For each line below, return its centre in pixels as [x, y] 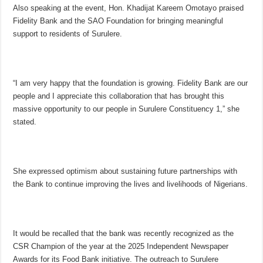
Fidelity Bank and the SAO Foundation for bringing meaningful [118, 21]
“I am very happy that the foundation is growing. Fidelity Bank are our [131, 83]
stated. [25, 122]
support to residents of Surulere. [68, 34]
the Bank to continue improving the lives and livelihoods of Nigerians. [131, 184]
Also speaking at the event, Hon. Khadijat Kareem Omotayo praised [129, 8]
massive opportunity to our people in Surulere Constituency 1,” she [127, 109]
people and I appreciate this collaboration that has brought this [119, 96]
